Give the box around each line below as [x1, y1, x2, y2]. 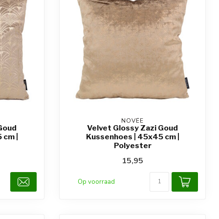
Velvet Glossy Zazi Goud [87, 123, 178, 132]
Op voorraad [78, 177, 115, 186]
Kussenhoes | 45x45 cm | [86, 131, 179, 141]
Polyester [113, 140, 152, 150]
